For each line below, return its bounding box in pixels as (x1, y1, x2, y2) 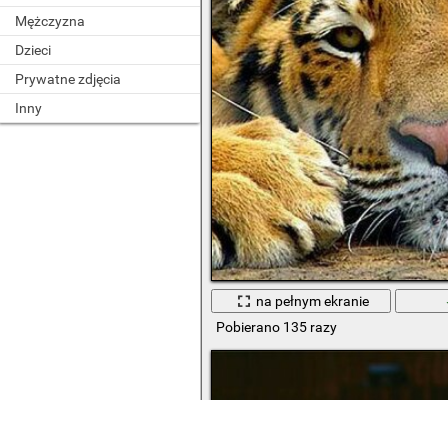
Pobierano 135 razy (215, 319, 337, 336)
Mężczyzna (15, 13, 85, 29)
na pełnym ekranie (256, 293, 370, 310)
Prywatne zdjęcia (15, 71, 121, 87)
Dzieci (15, 42, 51, 58)
